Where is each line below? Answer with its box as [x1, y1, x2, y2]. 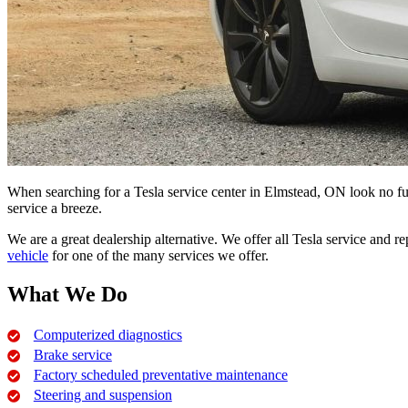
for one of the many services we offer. [48, 247, 269, 263]
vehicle [7, 247, 48, 263]
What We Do [7, 281, 127, 306]
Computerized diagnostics [33, 326, 182, 342]
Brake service [33, 346, 112, 362]
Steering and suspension [33, 386, 172, 403]
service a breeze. [7, 199, 102, 216]
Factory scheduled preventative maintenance [33, 366, 288, 382]
